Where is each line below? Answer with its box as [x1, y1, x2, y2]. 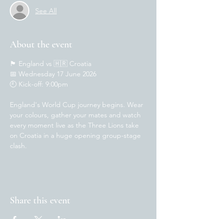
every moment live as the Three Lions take [10, 121, 141, 130]
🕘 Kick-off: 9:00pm [10, 80, 68, 88]
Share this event [10, 195, 70, 206]
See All [35, 6, 57, 15]
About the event [10, 39, 72, 50]
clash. [10, 141, 27, 150]
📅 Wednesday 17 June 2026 [10, 69, 96, 78]
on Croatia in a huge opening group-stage [10, 131, 143, 140]
